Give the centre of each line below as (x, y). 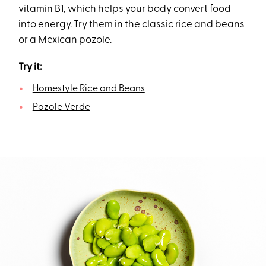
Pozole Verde (61, 108)
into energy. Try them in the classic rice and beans (132, 25)
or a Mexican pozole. (65, 40)
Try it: (31, 68)
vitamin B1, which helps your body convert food (125, 9)
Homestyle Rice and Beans (88, 89)
